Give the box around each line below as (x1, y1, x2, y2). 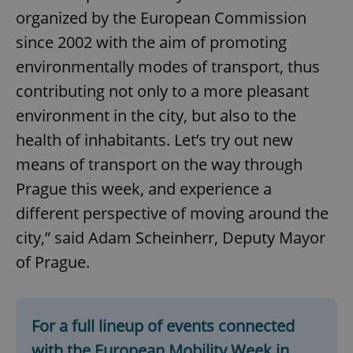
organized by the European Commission (16, 7, 307, 29)
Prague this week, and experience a (16, 178, 272, 200)
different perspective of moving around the (16, 203, 329, 225)
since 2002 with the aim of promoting (16, 32, 287, 54)
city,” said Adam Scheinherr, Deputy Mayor (16, 227, 325, 249)
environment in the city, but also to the (16, 105, 296, 127)
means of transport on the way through (16, 154, 303, 176)
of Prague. (16, 251, 90, 273)
